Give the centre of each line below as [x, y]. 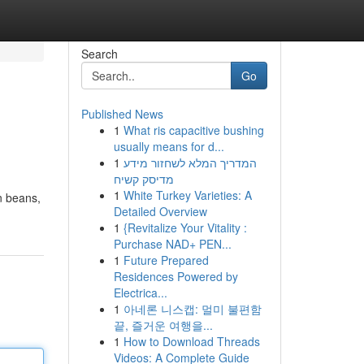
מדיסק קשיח [143, 179]
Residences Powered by [175, 276]
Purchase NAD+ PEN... [172, 244]
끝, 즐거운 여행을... [163, 325]
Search [99, 54]
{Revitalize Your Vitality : [185, 227]
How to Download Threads [191, 341]
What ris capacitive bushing [193, 130]
